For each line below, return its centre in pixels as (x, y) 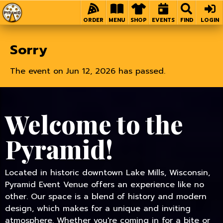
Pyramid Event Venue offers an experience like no (105, 185)
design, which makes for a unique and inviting (98, 209)
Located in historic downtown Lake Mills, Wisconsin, (108, 173)
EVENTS (163, 20)
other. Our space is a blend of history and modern (106, 197)
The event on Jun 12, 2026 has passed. (88, 71)
